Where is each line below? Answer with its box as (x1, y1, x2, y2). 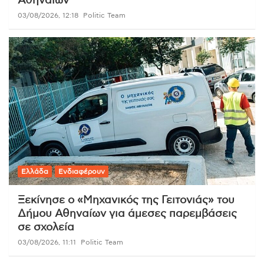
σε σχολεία (18, 222, 74, 233)
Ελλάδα (21, 167, 48, 175)
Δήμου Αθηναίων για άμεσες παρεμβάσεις (18, 208, 237, 219)
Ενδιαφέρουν (58, 167, 105, 175)
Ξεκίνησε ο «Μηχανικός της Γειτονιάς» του (18, 194, 235, 206)
